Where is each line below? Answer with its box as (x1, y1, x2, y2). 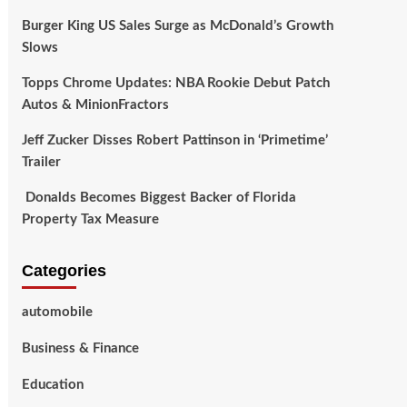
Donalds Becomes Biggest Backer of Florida (21, 191, 296, 204)
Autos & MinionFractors (21, 98, 169, 112)
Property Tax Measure (21, 213, 159, 226)
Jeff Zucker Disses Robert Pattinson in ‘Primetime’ (21, 134, 328, 147)
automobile (21, 305, 93, 319)
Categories (21, 262, 106, 280)
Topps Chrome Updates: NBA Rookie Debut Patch (21, 76, 330, 90)
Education (21, 378, 84, 392)
